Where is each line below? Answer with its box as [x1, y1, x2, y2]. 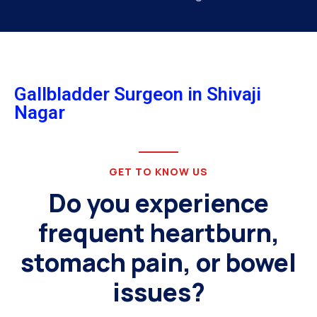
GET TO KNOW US [109, 165, 208, 179]
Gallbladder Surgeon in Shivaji [14, 83, 261, 105]
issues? [112, 275, 205, 310]
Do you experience [48, 186, 269, 221]
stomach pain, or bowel [21, 246, 296, 280]
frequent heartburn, [38, 216, 279, 250]
